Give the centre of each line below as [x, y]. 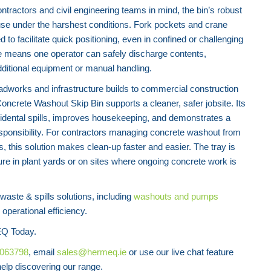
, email [43, 252]
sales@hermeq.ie [92, 252]
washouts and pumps [176, 196]
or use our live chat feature [180, 252]
